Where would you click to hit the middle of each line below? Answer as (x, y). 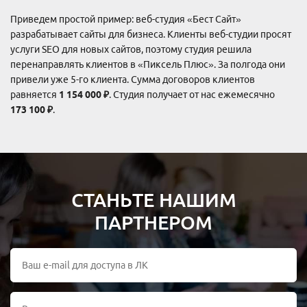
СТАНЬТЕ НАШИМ (153, 199)
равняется (35, 94)
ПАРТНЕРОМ (153, 222)
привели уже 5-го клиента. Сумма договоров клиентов (133, 79)
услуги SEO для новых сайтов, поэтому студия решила (131, 49)
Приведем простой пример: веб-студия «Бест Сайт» (126, 19)
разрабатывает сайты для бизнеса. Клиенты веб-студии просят (151, 34)
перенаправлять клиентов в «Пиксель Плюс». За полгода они (148, 64)
